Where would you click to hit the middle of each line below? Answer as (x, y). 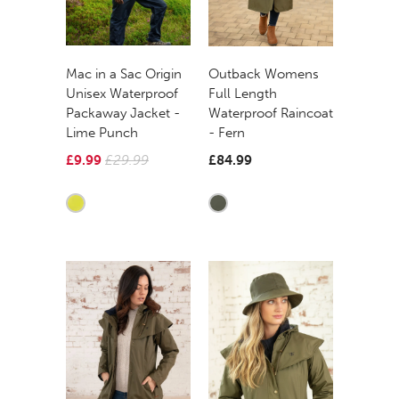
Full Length (243, 93)
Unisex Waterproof (122, 93)
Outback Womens (264, 73)
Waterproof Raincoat (271, 113)
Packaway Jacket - (123, 113)
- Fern (227, 132)
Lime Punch (102, 132)
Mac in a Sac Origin (124, 73)
